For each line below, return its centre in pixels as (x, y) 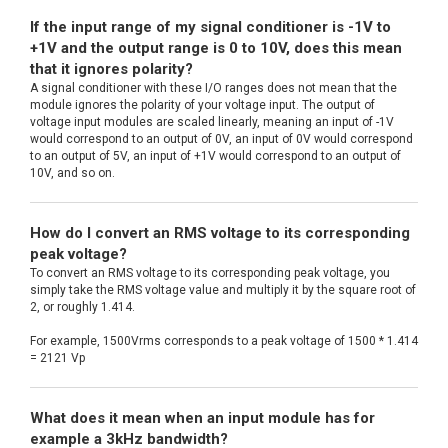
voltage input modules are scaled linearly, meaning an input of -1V (212, 122)
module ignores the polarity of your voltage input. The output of (202, 105)
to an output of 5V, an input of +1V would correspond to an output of (215, 156)
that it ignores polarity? (111, 69)
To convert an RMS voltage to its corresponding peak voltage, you (210, 273)
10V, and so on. (72, 173)
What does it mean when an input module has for (202, 418)
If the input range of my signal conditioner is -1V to (210, 27)
